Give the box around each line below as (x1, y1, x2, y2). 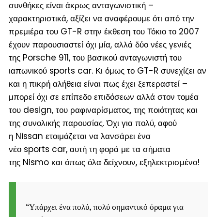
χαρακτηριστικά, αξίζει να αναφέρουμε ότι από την (8, 12, 194, 24)
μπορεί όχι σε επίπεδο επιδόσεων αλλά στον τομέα (8, 91, 199, 103)
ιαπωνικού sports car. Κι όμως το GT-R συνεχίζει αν (8, 64, 206, 77)
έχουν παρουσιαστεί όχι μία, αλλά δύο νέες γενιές (8, 38, 191, 50)
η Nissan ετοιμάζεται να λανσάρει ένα (8, 130, 151, 142)
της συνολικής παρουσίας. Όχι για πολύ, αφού (8, 117, 177, 129)
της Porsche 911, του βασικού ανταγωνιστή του (8, 51, 182, 63)
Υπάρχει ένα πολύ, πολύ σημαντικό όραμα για (29, 201, 184, 212)
